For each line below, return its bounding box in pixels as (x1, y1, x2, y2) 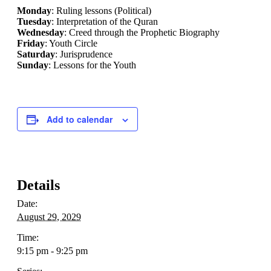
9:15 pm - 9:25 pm (17, 246, 88, 256)
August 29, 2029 (17, 212, 81, 223)
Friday (17, 38, 45, 49)
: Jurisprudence (55, 49, 113, 60)
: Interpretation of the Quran (51, 16, 158, 27)
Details (17, 177, 60, 194)
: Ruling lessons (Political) (51, 5, 151, 16)
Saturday (17, 49, 55, 60)
